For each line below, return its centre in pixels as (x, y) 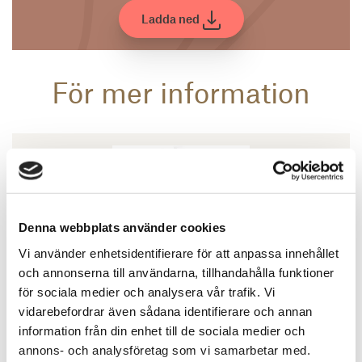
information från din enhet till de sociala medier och (162, 330)
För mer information (181, 91)
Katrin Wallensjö (87, 343)
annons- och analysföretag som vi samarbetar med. (164, 350)
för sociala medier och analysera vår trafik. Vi (147, 292)
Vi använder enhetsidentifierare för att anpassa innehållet (179, 253)
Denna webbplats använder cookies (122, 227)
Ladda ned (171, 18)
